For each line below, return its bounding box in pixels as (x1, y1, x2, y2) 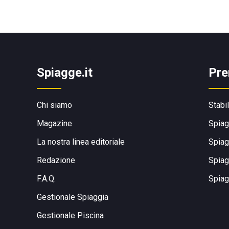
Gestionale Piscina (37, 211, 104, 220)
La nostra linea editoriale (37, 137, 125, 147)
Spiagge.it (37, 65, 93, 80)
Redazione (37, 155, 75, 165)
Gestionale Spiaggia (37, 192, 108, 202)
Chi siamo (37, 100, 72, 110)
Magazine (37, 119, 72, 128)
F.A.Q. (37, 174, 56, 184)
